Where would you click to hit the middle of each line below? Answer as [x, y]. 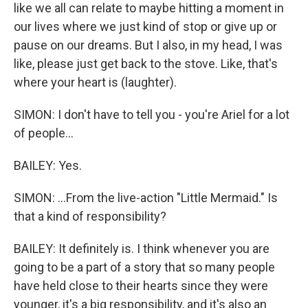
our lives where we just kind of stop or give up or [145, 26]
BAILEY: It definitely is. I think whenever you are [142, 249]
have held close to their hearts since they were [141, 286]
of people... [44, 133]
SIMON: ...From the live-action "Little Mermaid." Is [146, 198]
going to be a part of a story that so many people [144, 267]
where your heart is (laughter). [95, 82]
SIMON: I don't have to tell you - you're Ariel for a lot [152, 114]
